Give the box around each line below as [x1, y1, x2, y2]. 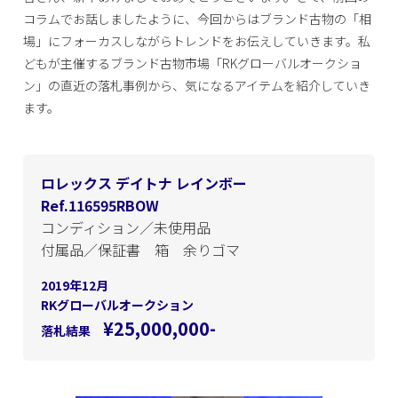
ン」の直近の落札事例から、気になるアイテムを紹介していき [23, 76, 371, 94]
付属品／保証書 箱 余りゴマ [41, 239, 241, 260]
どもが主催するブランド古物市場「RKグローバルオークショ [23, 54, 362, 72]
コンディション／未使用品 [41, 217, 211, 238]
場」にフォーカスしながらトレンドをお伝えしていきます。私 [23, 32, 371, 50]
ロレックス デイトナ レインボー [41, 172, 248, 194]
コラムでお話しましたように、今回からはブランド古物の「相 [23, 10, 372, 28]
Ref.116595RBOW [41, 195, 160, 216]
